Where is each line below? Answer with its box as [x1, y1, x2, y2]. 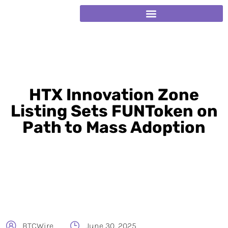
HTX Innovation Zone [29, 85, 199, 104]
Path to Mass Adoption [22, 118, 206, 137]
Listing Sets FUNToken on [10, 101, 218, 121]
